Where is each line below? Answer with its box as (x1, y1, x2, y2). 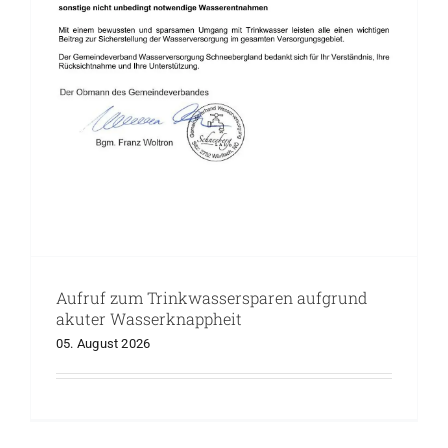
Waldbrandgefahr (150, 213, 298, 238)
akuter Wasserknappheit (55, 308, 242, 330)
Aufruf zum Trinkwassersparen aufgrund (55, 287, 367, 309)
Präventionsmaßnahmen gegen (91, 189, 357, 214)
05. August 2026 (55, 336, 151, 352)
